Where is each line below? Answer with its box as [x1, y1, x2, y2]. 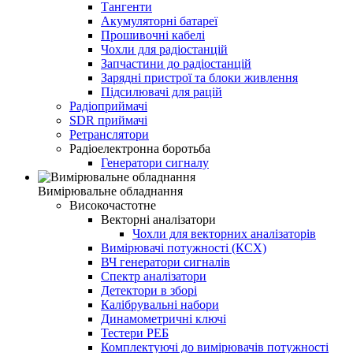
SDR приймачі [69, 113, 147, 128]
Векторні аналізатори [101, 213, 216, 227]
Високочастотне [69, 199, 156, 213]
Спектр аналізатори [101, 269, 206, 284]
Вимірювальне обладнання [38, 184, 183, 199]
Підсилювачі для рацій [101, 85, 222, 99]
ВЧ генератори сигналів [101, 255, 230, 269]
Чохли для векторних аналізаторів [132, 227, 316, 241]
